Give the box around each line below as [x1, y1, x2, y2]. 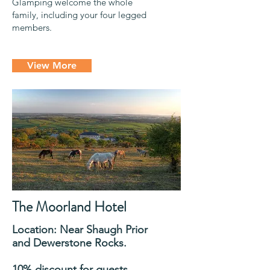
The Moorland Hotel [12, 196, 127, 217]
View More [27, 59, 77, 71]
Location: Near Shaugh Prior [12, 222, 148, 236]
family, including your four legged [12, 8, 146, 20]
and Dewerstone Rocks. [12, 236, 127, 250]
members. [12, 21, 52, 33]
